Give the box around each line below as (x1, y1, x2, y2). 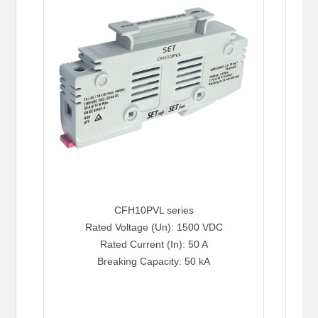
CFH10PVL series (114, 204, 194, 216)
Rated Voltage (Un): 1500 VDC (84, 221, 223, 234)
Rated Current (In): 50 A (99, 238, 208, 251)
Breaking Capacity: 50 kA (97, 256, 211, 268)
